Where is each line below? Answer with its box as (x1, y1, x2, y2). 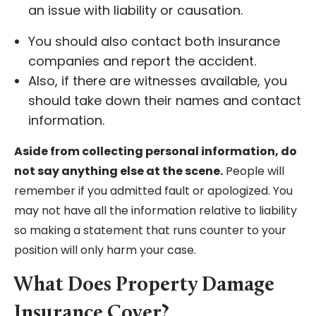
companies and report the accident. (28, 52, 260, 71)
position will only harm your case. (14, 242, 199, 259)
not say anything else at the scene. (14, 163, 223, 180)
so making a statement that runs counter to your (14, 222, 286, 239)
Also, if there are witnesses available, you (28, 72, 287, 90)
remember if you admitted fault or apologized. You (14, 183, 293, 200)
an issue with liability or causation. (28, 1, 246, 20)
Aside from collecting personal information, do (14, 143, 297, 160)
